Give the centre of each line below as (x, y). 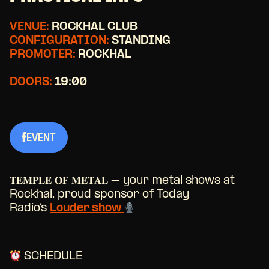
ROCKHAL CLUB (93, 27)
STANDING (140, 41)
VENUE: (29, 27)
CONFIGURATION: (59, 41)
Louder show (87, 208)
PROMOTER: (43, 55)
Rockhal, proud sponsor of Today (99, 194)
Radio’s (30, 208)
